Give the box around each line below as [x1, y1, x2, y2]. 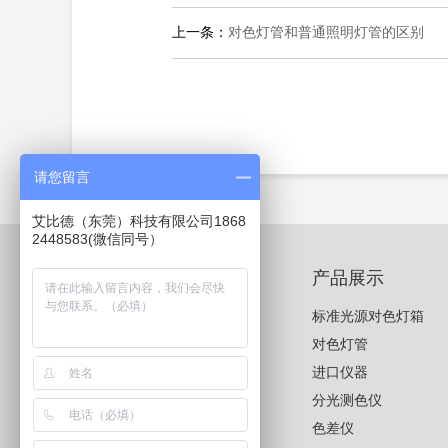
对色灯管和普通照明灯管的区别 [228, 25, 424, 40]
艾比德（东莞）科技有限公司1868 [32, 213, 246, 229]
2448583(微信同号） [32, 231, 163, 247]
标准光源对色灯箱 [312, 309, 424, 324]
